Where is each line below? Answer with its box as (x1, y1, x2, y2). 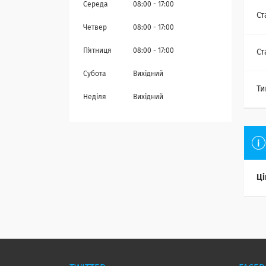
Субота (83, 71, 106, 78)
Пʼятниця (83, 47, 112, 55)
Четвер (83, 24, 107, 32)
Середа (83, 1, 108, 9)
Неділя (83, 94, 106, 102)
